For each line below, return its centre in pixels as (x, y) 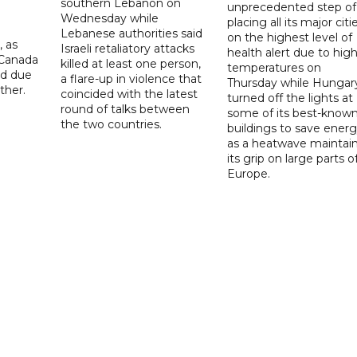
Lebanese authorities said (132, 33)
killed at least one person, (131, 63)
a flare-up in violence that (131, 78)
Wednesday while (110, 18)
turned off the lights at (290, 98)
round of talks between (126, 109)
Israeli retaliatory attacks (128, 48)
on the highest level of (289, 37)
